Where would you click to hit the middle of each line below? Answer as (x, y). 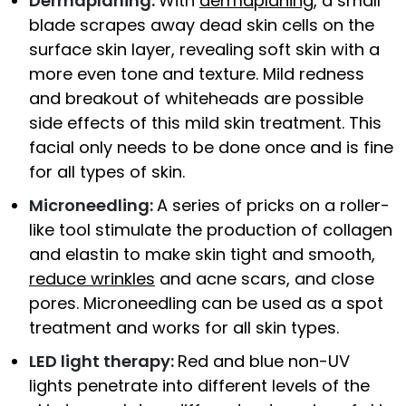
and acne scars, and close (265, 279)
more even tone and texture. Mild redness (197, 74)
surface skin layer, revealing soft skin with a (204, 50)
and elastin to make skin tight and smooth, (202, 255)
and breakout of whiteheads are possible (196, 99)
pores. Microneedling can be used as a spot (206, 304)
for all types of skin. (107, 172)
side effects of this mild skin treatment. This (205, 123)
